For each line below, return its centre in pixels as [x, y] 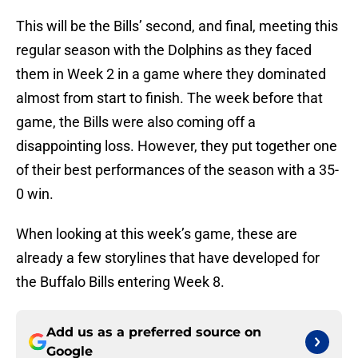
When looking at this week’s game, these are [157, 234]
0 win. [35, 194]
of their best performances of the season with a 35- [177, 170]
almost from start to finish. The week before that [169, 98]
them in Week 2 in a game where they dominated [171, 74]
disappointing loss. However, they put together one [177, 146]
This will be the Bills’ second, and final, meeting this [177, 26]
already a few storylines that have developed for [168, 258]
